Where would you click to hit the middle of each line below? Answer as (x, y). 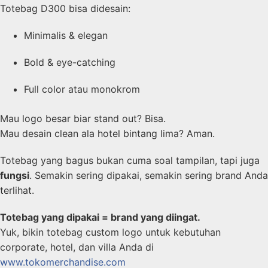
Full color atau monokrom (82, 89)
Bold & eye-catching (70, 63)
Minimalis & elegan (66, 36)
